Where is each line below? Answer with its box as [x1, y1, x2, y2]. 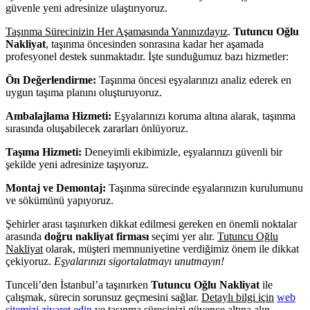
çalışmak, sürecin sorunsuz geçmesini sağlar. [6, 291, 201, 303]
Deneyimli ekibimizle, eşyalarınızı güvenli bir [82, 145, 282, 158]
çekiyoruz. [6, 255, 54, 267]
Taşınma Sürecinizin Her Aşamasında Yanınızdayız [6, 25, 228, 37]
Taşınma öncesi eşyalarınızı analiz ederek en [96, 73, 291, 86]
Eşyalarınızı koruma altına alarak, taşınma [111, 109, 295, 122]
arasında [6, 230, 44, 242]
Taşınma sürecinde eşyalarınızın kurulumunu [106, 181, 303, 194]
